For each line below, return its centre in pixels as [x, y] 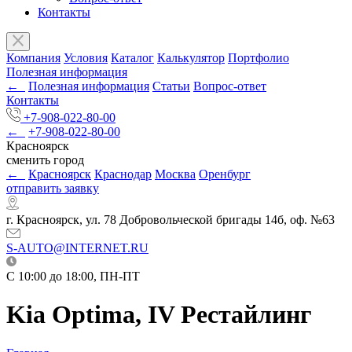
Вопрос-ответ [230, 86]
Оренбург [225, 174]
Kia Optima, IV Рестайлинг [159, 315]
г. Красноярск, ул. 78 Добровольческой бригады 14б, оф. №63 [170, 219]
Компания [33, 57]
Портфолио [258, 57]
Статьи [171, 86]
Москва [175, 174]
